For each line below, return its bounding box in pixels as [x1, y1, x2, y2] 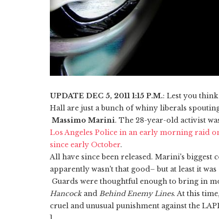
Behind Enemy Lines [99, 189, 174, 198]
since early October [50, 140, 120, 149]
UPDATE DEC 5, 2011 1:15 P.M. [50, 91, 163, 100]
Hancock [50, 189, 82, 198]
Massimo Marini [52, 115, 115, 125]
